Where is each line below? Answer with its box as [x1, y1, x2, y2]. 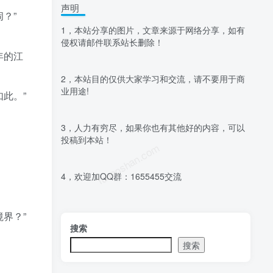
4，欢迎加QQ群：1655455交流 [61, 170, 182, 182]
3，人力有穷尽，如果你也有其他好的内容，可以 [61, 121, 245, 133]
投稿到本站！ [61, 133, 112, 146]
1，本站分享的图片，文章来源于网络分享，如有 [61, 24, 245, 36]
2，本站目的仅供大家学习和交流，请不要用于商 [61, 73, 245, 85]
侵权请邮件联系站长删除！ [61, 36, 163, 48]
